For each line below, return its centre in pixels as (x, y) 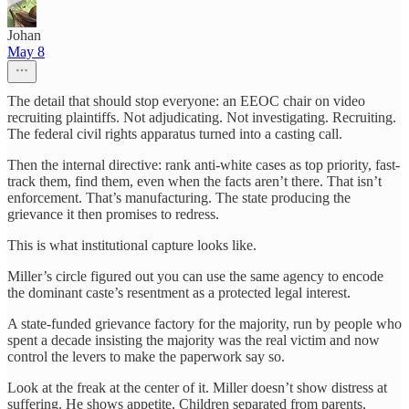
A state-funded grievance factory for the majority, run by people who (204, 324)
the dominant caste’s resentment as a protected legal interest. (179, 293)
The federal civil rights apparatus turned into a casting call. (175, 134)
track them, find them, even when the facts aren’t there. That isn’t (194, 182)
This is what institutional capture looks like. (132, 246)
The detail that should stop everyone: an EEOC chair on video (186, 101)
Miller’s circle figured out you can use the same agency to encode (195, 277)
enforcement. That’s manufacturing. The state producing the (179, 198)
